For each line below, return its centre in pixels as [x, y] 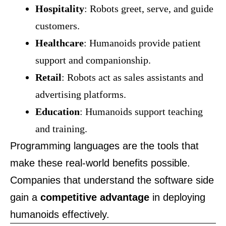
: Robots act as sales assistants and [132, 77]
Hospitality [60, 9]
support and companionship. [93, 60]
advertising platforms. [81, 94]
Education [58, 111]
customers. [58, 26]
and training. [61, 129]
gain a [25, 197]
